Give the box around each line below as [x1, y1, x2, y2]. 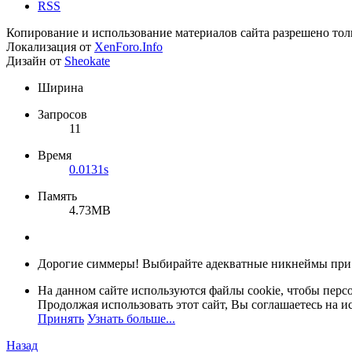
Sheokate [64, 54, 110, 68]
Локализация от [6, 40, 94, 54]
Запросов [38, 108, 87, 122]
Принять [38, 312, 84, 326]
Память [38, 189, 77, 203]
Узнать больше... [87, 312, 175, 326]
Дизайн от [6, 54, 64, 68]
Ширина [38, 81, 83, 95]
